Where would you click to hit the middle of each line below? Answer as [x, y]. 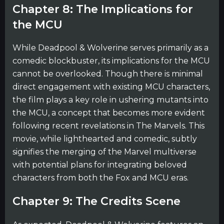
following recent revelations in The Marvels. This [108, 126]
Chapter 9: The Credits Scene [96, 201]
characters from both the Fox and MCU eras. [100, 178]
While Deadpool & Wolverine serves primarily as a [110, 48]
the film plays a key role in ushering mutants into [110, 100]
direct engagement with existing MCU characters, [111, 87]
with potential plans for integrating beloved [100, 165]
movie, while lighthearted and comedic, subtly [105, 139]
